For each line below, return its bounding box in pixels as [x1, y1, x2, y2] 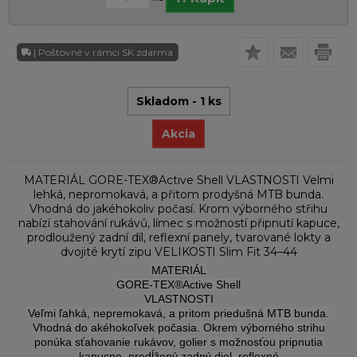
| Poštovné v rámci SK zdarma [33, 45, 174, 58]
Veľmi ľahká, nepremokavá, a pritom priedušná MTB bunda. [28, 307, 329, 320]
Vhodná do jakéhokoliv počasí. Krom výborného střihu [29, 202, 328, 217]
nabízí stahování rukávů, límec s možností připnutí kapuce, [18, 216, 339, 231]
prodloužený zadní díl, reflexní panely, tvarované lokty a [26, 230, 331, 245]
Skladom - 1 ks [135, 94, 222, 109]
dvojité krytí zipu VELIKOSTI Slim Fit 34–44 [60, 245, 297, 260]
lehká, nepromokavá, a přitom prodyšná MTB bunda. [33, 187, 324, 202]
